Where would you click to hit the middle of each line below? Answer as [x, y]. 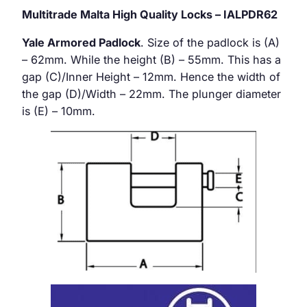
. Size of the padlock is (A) [210, 43]
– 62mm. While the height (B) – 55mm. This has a [151, 60]
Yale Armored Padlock [81, 43]
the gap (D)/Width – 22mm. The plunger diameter [151, 94]
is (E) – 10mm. [59, 111]
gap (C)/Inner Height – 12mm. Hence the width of [151, 77]
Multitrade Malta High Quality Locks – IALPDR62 [150, 15]
